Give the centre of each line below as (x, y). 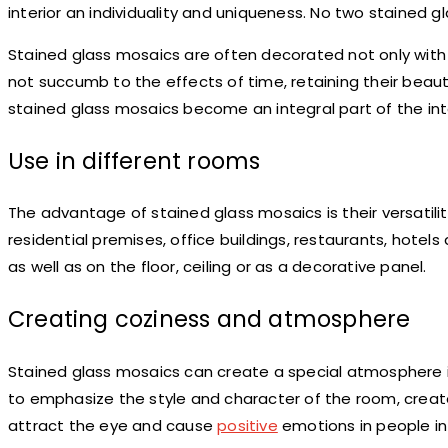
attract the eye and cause (113, 425)
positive (247, 425)
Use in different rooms (134, 160)
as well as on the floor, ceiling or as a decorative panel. (217, 267)
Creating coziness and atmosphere (209, 319)
